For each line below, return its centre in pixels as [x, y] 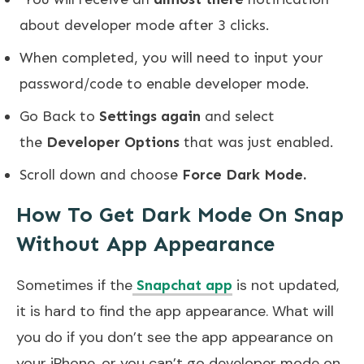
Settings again [150, 116]
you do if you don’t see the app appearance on [175, 337]
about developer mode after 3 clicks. [147, 25]
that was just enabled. [257, 142]
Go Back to [59, 116]
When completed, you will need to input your [171, 57]
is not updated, [286, 285]
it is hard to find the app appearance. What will [175, 311]
